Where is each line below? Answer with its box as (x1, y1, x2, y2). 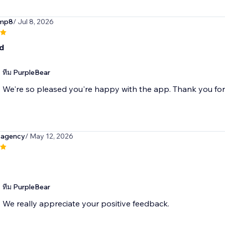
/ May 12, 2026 (25, 132, 73, 141)
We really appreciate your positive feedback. (2, 198, 169, 209)
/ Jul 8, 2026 (13, 17, 54, 27)
